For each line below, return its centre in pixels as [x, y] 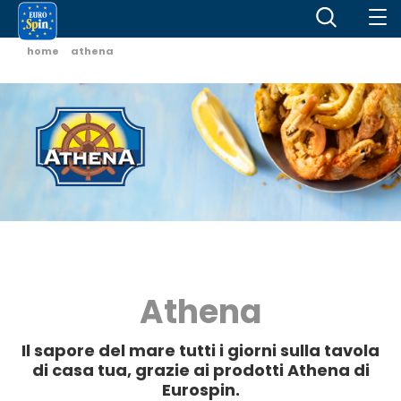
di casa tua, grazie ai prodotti [159, 370]
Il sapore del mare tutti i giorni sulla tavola [200, 350]
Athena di [328, 370]
